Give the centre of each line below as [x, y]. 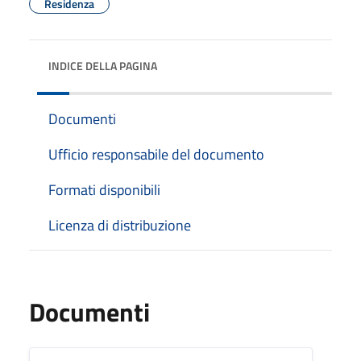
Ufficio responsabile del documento [156, 154]
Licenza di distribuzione [120, 225]
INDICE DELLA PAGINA [103, 66]
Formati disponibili [104, 190]
